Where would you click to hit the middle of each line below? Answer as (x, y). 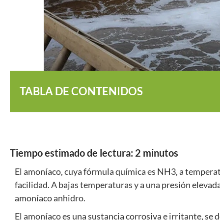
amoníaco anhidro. (50, 198)
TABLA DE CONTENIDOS (81, 91)
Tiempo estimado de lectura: (71, 153)
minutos (161, 153)
